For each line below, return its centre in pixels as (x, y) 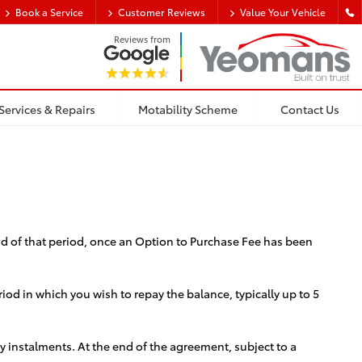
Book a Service (49, 12)
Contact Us (309, 108)
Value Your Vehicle (283, 12)
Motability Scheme (188, 108)
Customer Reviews (162, 12)
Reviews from (143, 39)
